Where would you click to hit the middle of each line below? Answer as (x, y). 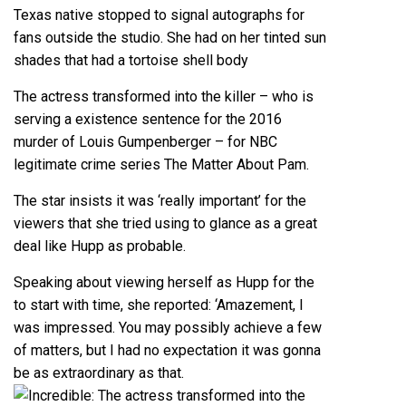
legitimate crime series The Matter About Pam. (161, 164)
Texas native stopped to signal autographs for (159, 14)
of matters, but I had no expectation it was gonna (167, 350)
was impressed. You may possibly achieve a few (168, 327)
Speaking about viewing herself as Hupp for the (164, 282)
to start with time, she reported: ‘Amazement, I (159, 304)
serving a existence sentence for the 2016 (148, 119)
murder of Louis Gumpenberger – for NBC (145, 141)
